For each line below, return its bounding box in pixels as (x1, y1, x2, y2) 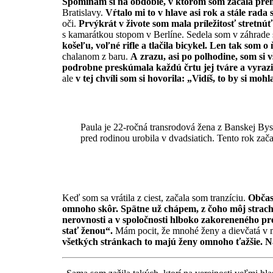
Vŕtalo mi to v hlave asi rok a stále (105, 7, 246, 18)
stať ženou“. (62, 225, 113, 236)
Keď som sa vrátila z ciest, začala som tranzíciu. (62, 193, 248, 204)
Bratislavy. (62, 7, 105, 18)
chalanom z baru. (62, 51, 130, 62)
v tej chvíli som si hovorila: (76, 73, 185, 84)
